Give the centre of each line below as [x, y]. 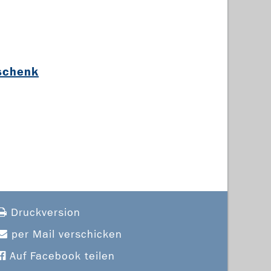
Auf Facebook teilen [60, 256]
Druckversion [44, 213]
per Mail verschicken [65, 234]
